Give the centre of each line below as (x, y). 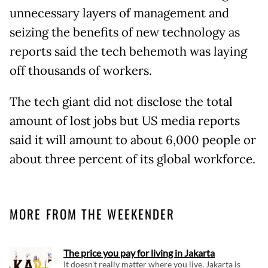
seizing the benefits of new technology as (125, 32)
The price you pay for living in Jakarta (139, 252)
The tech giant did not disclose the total (121, 101)
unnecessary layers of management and (119, 13)
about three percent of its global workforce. (133, 159)
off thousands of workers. (81, 70)
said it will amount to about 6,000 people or (133, 140)
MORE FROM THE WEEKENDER (92, 214)
